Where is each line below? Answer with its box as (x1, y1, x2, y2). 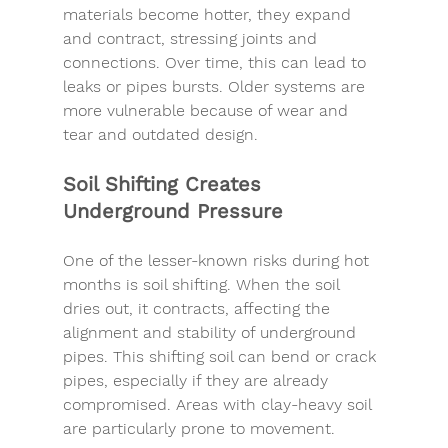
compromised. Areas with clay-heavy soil (62, 394, 376, 414)
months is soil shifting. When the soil (62, 274, 344, 294)
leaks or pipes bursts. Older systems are (62, 76, 370, 96)
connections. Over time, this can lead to (62, 52, 371, 72)
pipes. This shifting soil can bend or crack (62, 346, 381, 366)
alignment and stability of (62, 322, 260, 342)
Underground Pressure (62, 198, 283, 223)
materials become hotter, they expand (62, 4, 356, 24)
